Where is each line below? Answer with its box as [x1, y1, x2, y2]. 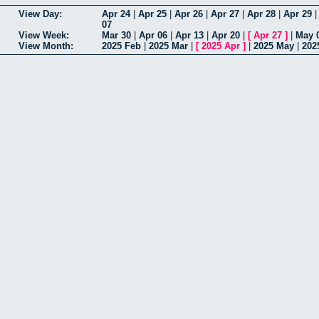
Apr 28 [247, 8, 276, 19]
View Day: [19, 8, 62, 19]
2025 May [253, 40, 294, 51]
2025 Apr [202, 40, 240, 51]
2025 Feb [102, 40, 141, 51]
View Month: [19, 40, 73, 51]
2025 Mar [149, 40, 188, 51]
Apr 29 [283, 8, 312, 19]
